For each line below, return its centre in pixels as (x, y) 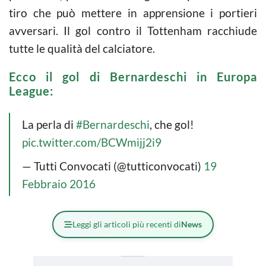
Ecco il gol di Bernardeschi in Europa (133, 77)
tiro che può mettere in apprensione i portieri (133, 13)
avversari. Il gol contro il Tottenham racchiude (133, 31)
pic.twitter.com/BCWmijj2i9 (92, 142)
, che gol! (172, 124)
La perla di (49, 124)
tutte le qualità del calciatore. (82, 48)
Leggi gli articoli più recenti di (127, 224)
